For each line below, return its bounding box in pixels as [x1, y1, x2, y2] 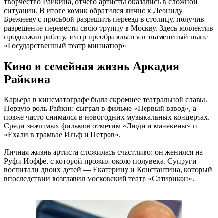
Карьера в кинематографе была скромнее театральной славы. [4, 95, 207, 104]
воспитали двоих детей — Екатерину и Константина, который [4, 165, 212, 174]
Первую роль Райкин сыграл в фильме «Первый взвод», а [4, 104, 196, 113]
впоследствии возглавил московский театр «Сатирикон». [4, 174, 194, 183]
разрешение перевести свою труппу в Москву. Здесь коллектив [4, 23, 213, 32]
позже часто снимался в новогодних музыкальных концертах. [4, 113, 210, 122]
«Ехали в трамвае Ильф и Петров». [4, 130, 121, 139]
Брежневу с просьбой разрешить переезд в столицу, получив [4, 15, 204, 23]
